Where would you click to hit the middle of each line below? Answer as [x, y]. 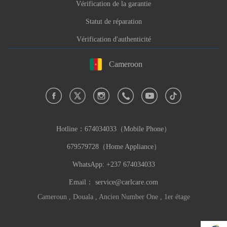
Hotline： [70, 129]
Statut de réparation [113, 22]
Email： [82, 182]
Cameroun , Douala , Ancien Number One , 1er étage [113, 197]
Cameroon [126, 64]
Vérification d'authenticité [113, 39]
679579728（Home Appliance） [113, 147]
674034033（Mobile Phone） [128, 129]
